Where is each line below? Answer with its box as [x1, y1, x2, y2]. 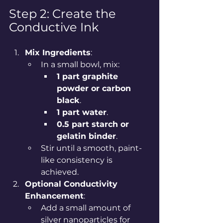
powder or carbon [57, 83, 133, 93]
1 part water [57, 107, 107, 117]
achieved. [41, 167, 79, 177]
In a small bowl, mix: [41, 59, 119, 69]
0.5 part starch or [57, 119, 131, 129]
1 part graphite [57, 71, 120, 81]
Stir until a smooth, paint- [41, 143, 142, 153]
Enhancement [25, 191, 84, 201]
